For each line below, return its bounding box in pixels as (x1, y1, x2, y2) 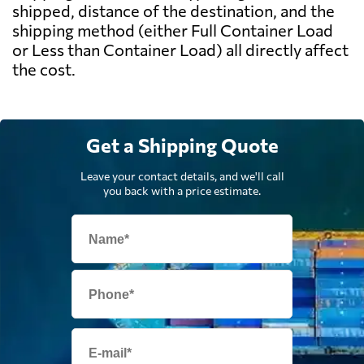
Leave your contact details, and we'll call (80, 169, 284, 184)
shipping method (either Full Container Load (12, 20, 333, 41)
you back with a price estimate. (103, 184, 261, 198)
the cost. (12, 59, 76, 80)
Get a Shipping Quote (85, 133, 279, 158)
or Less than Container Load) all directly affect (12, 40, 349, 60)
